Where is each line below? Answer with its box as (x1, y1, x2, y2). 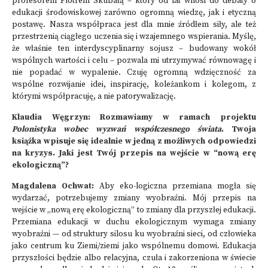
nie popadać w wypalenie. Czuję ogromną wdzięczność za (12, 68, 256, 78)
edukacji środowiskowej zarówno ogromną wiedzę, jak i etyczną (12, 8, 256, 18)
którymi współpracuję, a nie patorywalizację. (12, 92, 176, 102)
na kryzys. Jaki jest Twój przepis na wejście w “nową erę (12, 148, 256, 159)
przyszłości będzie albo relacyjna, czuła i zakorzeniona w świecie (12, 253, 256, 263)
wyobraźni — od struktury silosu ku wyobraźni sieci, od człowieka (12, 229, 256, 239)
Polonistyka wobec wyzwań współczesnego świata (12, 124, 221, 135)
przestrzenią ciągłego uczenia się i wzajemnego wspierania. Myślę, (12, 32, 256, 42)
